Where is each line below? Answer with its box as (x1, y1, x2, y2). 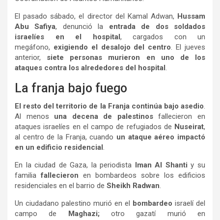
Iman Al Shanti (135, 160, 191, 169)
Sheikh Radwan (107, 181, 160, 190)
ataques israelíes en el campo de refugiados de (15, 122, 174, 131)
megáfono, (15, 42, 54, 52)
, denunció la (55, 22, 109, 31)
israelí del (175, 198, 205, 208)
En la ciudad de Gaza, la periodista (15, 160, 135, 169)
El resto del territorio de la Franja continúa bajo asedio (15, 101, 204, 110)
